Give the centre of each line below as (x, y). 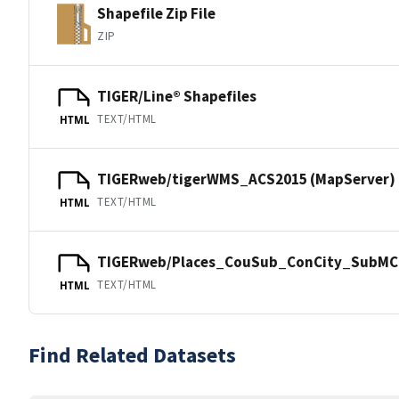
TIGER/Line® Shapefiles (177, 96)
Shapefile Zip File (156, 13)
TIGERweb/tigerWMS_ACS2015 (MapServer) (246, 179)
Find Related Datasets (132, 355)
